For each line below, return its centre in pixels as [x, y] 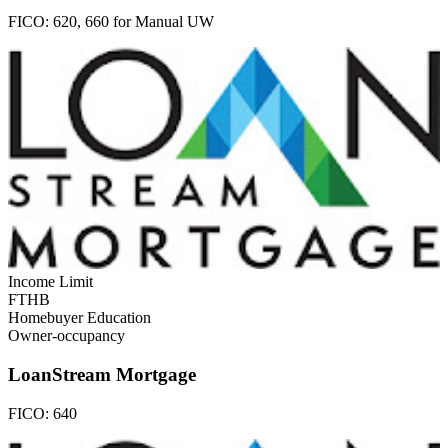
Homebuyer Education [79, 318]
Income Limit [50, 282]
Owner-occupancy [66, 336]
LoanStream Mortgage [102, 375]
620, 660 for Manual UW [133, 21]
